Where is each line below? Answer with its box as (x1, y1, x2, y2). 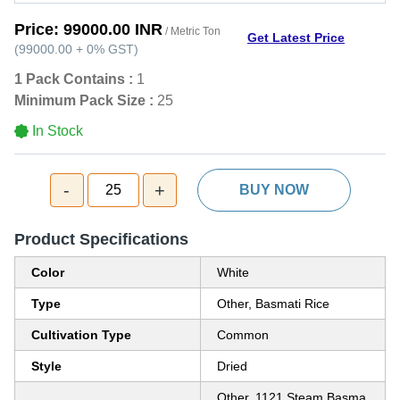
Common (217, 328, 269, 342)
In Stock (32, 123, 83, 138)
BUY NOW (238, 182, 309, 197)
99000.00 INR (63, 21, 162, 38)
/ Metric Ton (162, 25, 221, 37)
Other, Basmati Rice (217, 296, 329, 311)
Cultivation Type (31, 328, 131, 342)
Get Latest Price (247, 29, 345, 45)
